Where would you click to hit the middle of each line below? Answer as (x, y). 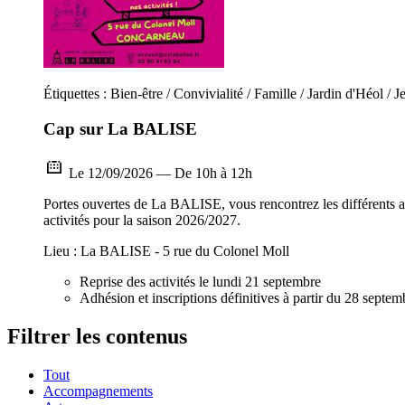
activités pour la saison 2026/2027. (142, 220)
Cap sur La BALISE (120, 129)
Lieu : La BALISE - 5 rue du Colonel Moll (166, 250)
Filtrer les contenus (97, 336)
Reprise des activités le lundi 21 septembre (200, 281)
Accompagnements (98, 391)
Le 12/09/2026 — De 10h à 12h (159, 173)
